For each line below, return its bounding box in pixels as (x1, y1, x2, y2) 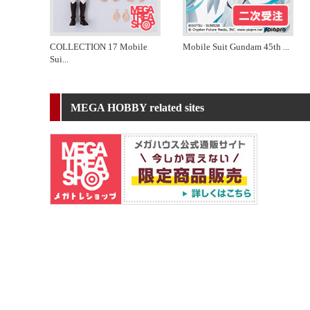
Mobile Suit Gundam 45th (183, 41, 283, 52)
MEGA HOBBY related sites (71, 101, 204, 113)
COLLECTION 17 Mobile (50, 41, 147, 52)
